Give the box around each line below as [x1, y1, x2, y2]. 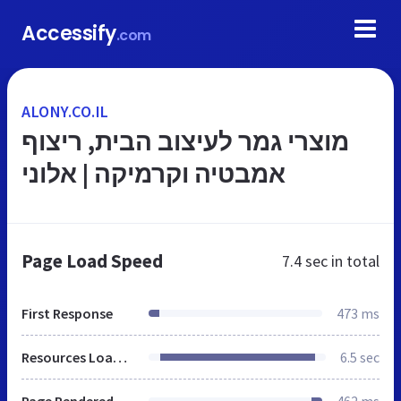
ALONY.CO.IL [21, 101, 109, 122]
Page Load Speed [21, 249, 163, 273]
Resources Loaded [113, 348, 127, 366]
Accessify [21, 20, 116, 47]
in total [328, 251, 380, 271]
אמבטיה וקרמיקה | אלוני [21, 158, 286, 190]
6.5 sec [340, 348, 380, 366]
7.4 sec [282, 251, 328, 271]
